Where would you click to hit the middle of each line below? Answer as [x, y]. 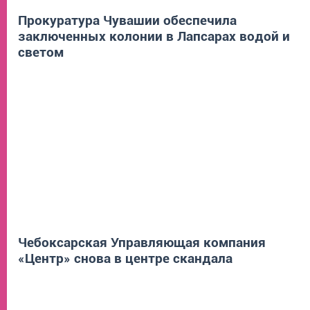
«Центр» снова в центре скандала [126, 258]
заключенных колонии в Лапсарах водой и [154, 36]
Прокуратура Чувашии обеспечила [128, 20]
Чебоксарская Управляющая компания [142, 242]
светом [41, 52]
